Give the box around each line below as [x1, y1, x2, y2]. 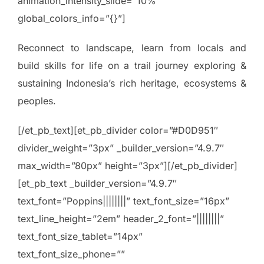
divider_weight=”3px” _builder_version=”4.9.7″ [18, 141, 224, 154]
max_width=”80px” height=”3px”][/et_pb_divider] [18, 159, 237, 171]
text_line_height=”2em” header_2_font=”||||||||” [18, 212, 224, 225]
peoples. [18, 94, 56, 107]
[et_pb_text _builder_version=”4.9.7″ [18, 177, 177, 189]
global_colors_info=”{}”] [18, 12, 126, 24]
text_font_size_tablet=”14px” [18, 230, 143, 242]
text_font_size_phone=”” [18, 247, 125, 260]
